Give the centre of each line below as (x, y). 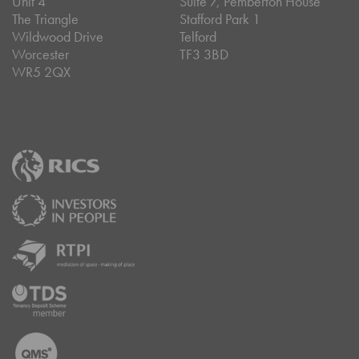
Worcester (40, 54)
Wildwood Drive (58, 37)
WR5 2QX (41, 72)
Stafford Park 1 (220, 19)
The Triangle (45, 19)
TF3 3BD (204, 54)
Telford (198, 37)
